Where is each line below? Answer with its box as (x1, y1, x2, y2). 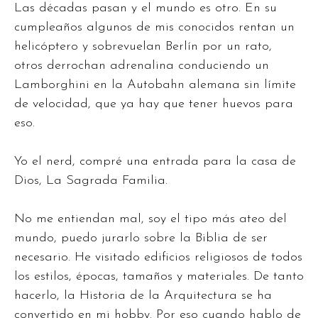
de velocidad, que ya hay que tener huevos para (14, 97, 293, 111)
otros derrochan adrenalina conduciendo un (14, 59, 269, 73)
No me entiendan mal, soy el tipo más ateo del (14, 212, 287, 226)
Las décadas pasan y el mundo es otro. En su (14, 1, 277, 16)
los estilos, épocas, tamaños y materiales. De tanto (14, 270, 304, 284)
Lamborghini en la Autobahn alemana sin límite (14, 78, 296, 92)
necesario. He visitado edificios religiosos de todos (14, 251, 302, 265)
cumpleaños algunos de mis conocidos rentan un (14, 21, 295, 35)
